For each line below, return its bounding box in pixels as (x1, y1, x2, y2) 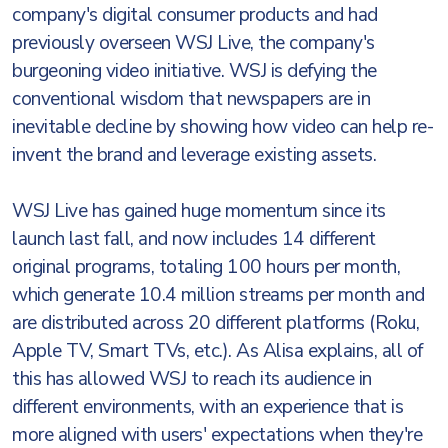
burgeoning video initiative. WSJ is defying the (12, 58, 377, 84)
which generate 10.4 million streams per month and (12, 282, 425, 308)
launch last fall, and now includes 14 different (12, 226, 376, 252)
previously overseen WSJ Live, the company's (12, 30, 375, 56)
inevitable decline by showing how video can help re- (12, 114, 433, 140)
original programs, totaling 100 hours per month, (12, 254, 400, 280)
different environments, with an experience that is (12, 394, 403, 420)
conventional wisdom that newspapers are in (12, 86, 370, 112)
